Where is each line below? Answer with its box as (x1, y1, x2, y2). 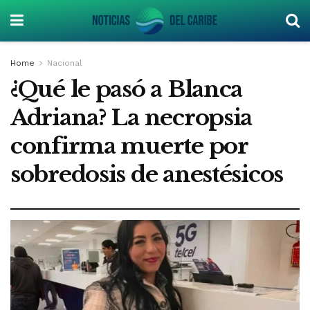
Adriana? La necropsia (10, 104, 253, 131)
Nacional (47, 58, 82, 68)
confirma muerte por (10, 132, 248, 160)
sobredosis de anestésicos (10, 161, 283, 188)
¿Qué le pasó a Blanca (10, 75, 243, 103)
